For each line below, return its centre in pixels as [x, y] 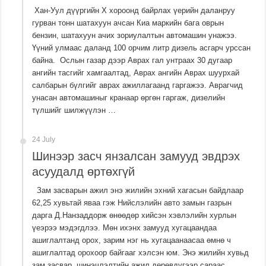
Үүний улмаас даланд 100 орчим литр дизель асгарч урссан [142, 48]
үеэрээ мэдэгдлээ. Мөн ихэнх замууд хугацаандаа [125, 228]
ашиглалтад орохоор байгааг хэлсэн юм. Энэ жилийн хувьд [142, 253]
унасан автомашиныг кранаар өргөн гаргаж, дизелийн [129, 98]
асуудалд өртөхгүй [84, 172]
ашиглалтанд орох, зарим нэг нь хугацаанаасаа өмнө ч [132, 240]
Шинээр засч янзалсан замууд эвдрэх [136, 156]
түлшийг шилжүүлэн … [74, 110]
